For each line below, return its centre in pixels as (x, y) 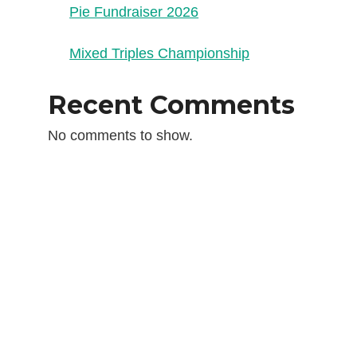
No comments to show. (121, 136)
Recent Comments (172, 105)
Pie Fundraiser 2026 (134, 12)
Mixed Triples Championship (160, 54)
